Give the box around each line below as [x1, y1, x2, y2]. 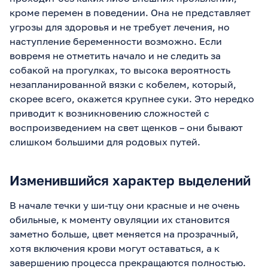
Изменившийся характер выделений [10, 172, 251, 189]
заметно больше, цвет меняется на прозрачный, [10, 228, 239, 240]
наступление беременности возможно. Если [10, 35, 222, 48]
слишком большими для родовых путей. [10, 136, 200, 148]
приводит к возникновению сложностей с [10, 107, 209, 120]
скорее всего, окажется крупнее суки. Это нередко [10, 93, 254, 105]
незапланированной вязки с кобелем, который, [10, 78, 236, 91]
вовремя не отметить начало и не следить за [10, 50, 221, 62]
